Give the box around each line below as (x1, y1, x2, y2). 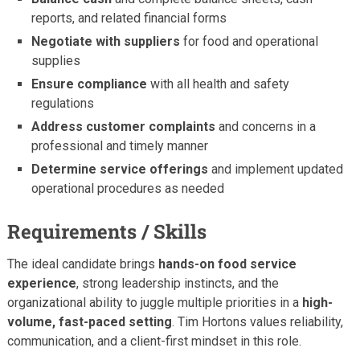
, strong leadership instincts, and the (76, 275, 279, 291)
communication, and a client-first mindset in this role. (6, 333, 301, 349)
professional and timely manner (31, 137, 209, 153)
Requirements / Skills (6, 218, 207, 244)
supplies (31, 52, 81, 68)
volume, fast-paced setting (6, 313, 172, 329)
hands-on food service (157, 256, 297, 272)
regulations (31, 95, 95, 111)
